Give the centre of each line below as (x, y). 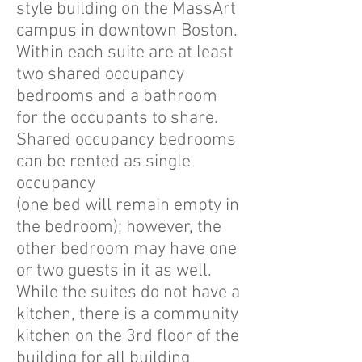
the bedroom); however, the (119, 227)
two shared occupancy (100, 75)
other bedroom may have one (126, 249)
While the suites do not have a (128, 293)
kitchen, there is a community (127, 315)
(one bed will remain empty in (128, 206)
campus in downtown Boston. (127, 31)
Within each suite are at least (125, 53)
